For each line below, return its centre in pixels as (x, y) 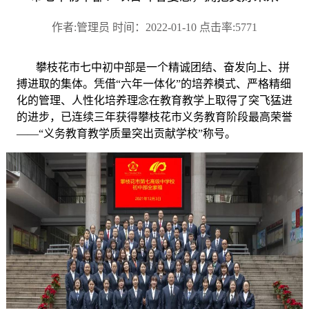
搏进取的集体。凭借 (66, 84)
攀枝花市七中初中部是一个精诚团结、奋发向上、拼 (162, 68)
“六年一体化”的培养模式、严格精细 (203, 84)
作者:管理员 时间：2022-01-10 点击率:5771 (154, 28)
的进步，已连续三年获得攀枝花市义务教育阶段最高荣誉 (154, 117)
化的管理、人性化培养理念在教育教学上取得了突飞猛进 (154, 101)
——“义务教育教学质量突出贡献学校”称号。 (126, 134)
